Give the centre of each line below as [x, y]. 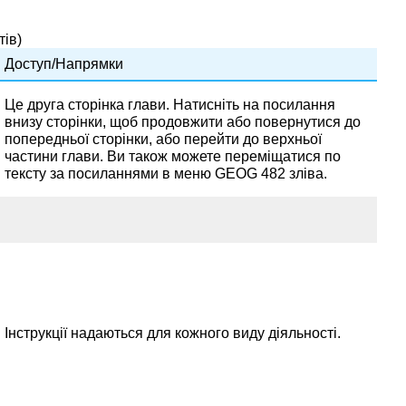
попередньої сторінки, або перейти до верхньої [163, 139]
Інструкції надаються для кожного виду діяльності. [173, 333]
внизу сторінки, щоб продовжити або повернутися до [183, 121]
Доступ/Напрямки [64, 63]
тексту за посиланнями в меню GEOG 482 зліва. [166, 173]
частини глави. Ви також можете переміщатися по [173, 156]
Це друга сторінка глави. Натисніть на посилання [170, 104]
